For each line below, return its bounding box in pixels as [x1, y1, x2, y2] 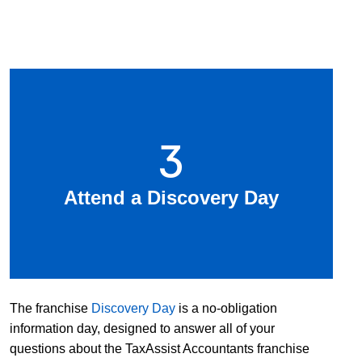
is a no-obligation [175, 301, 277, 315]
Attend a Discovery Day [64, 186, 279, 208]
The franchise [10, 301, 91, 315]
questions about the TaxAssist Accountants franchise [10, 341, 309, 356]
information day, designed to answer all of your [10, 321, 275, 335]
